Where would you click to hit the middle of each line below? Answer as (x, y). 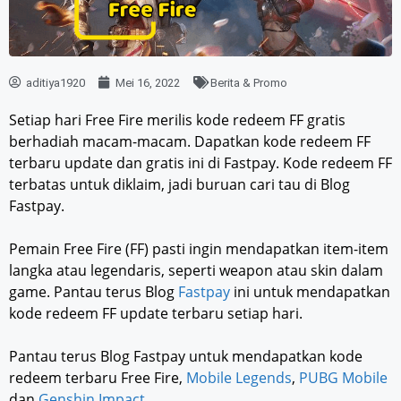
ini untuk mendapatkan (310, 291)
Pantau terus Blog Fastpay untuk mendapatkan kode (186, 356)
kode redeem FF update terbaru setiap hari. (156, 313)
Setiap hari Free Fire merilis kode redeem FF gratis (177, 119)
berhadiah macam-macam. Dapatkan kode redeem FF (190, 141)
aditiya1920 (55, 82)
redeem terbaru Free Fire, (98, 377)
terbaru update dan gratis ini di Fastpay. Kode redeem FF (200, 162)
